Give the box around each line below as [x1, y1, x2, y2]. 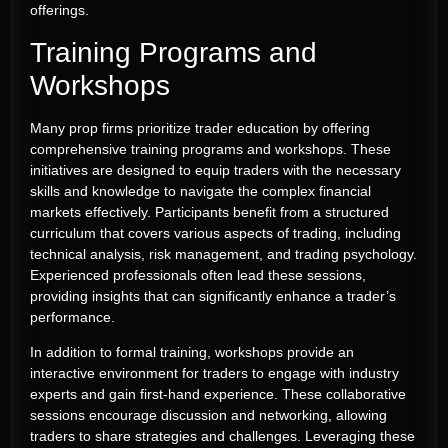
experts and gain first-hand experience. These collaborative [30, 385, 406, 402]
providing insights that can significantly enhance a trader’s [30, 287, 396, 304]
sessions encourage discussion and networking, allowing [30, 406, 387, 423]
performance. [30, 308, 115, 325]
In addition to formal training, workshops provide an [30, 343, 354, 360]
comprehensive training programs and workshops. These [30, 140, 391, 157]
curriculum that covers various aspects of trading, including [30, 224, 401, 241]
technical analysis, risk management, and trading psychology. [30, 245, 417, 262]
